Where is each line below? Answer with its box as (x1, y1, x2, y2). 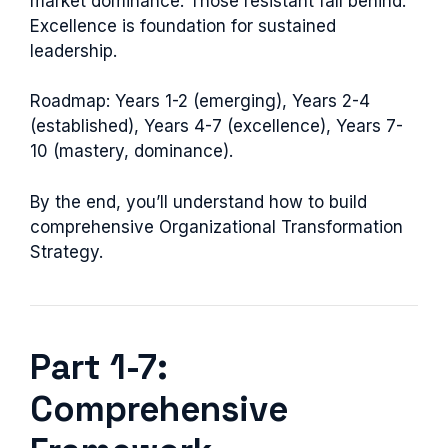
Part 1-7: (30, 344, 168, 389)
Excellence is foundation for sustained (30, 15, 336, 36)
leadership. (30, 40, 117, 61)
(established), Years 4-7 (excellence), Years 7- (30, 116, 403, 136)
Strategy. (30, 241, 103, 262)
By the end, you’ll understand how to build (30, 191, 367, 212)
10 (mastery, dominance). (30, 141, 233, 161)
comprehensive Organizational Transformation (30, 216, 403, 237)
